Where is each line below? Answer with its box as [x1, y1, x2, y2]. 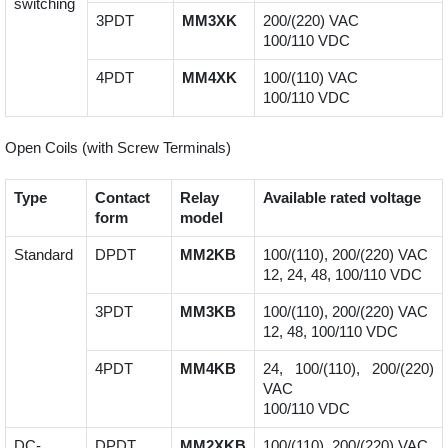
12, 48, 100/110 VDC [263, 323, 398, 341]
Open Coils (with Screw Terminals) [5, 139, 231, 157]
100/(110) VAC [263, 69, 358, 87]
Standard [14, 246, 73, 264]
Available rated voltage [263, 189, 421, 207]
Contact [95, 189, 150, 207]
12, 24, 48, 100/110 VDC [263, 266, 422, 284]
